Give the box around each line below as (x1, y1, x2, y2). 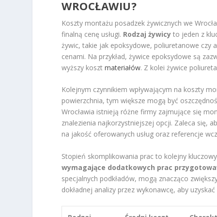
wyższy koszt (62, 62, 105, 72)
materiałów (105, 62, 141, 72)
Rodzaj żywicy (123, 29, 171, 39)
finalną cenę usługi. (62, 29, 124, 39)
